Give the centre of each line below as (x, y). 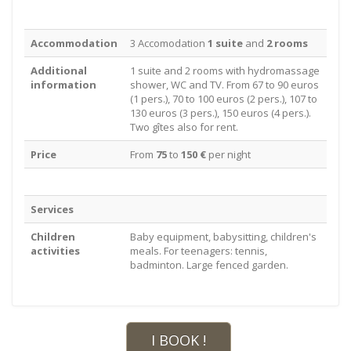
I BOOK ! (179, 340)
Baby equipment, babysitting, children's (223, 237)
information (63, 85)
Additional (59, 71)
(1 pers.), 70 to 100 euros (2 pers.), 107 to (224, 99)
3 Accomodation (169, 43)
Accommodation (74, 43)
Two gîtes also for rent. (184, 127)
